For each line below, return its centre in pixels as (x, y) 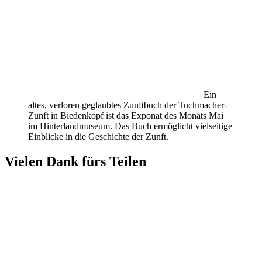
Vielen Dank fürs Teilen (75, 162)
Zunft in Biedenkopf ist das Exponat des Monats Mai (126, 116)
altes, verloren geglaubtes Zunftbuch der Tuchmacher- (127, 105)
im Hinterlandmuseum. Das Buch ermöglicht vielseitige (130, 126)
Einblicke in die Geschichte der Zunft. (98, 137)
